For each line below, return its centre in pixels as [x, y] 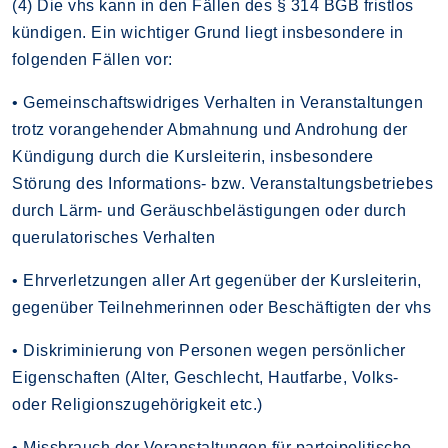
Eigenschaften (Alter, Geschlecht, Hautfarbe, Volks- [205, 377]
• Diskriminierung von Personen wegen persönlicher [209, 350]
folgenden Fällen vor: [92, 59]
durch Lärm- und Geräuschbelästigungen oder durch [209, 210]
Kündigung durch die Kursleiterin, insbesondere [192, 156]
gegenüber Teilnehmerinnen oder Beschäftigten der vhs [221, 307]
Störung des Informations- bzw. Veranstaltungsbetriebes [222, 183]
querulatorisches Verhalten [113, 237]
